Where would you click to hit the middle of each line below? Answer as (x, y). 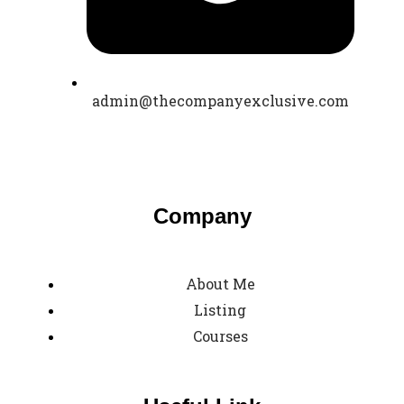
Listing (220, 310)
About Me (220, 284)
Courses (220, 336)
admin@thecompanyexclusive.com (220, 101)
